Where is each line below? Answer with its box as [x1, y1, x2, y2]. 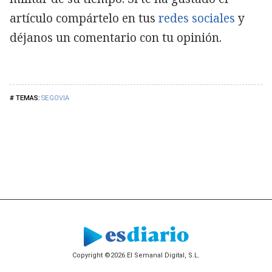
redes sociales [155, 10, 235, 26]
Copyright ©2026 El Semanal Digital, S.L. [72, 251, 200, 260]
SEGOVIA [41, 93, 69, 102]
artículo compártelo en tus [10, 10, 155, 26]
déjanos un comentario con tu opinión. [10, 29, 222, 46]
